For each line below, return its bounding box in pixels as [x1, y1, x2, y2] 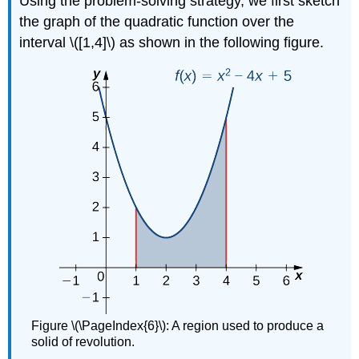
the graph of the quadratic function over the [19, 13, 295, 30]
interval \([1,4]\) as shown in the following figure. [19, 34, 325, 50]
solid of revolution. [31, 335, 135, 349]
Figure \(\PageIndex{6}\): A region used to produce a [31, 319, 325, 333]
